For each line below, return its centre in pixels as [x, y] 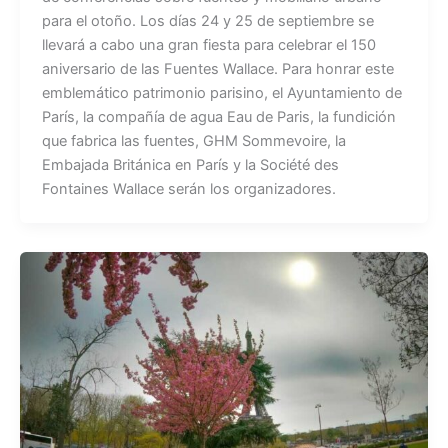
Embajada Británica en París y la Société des [190, 164]
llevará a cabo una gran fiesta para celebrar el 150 [208, 44]
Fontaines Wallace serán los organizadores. [188, 188]
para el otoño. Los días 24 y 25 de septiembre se [207, 20]
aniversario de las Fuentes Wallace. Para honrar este [217, 68]
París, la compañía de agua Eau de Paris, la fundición [218, 116]
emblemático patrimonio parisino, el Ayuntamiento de [221, 92]
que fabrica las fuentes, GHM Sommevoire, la [193, 140]
